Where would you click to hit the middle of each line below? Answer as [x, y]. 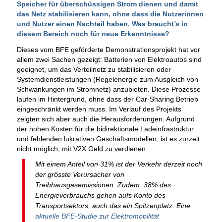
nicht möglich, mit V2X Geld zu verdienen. [82, 148]
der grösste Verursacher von [80, 175]
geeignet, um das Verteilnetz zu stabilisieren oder [94, 69]
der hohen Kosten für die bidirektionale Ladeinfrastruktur [105, 129]
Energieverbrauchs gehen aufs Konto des [100, 195]
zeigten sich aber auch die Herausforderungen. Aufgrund [106, 119]
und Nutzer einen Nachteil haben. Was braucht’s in [102, 24]
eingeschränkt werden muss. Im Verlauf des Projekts [99, 109]
